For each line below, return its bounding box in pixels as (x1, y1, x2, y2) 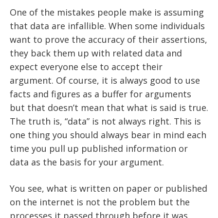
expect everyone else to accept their (10, 61, 163, 73)
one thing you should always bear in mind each (10, 129, 206, 141)
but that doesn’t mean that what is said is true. (10, 102, 208, 114)
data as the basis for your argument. (10, 156, 164, 168)
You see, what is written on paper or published (10, 182, 207, 195)
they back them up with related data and (10, 47, 182, 59)
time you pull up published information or (10, 143, 188, 155)
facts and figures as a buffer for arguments (10, 88, 191, 100)
